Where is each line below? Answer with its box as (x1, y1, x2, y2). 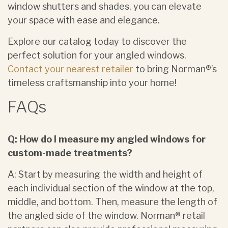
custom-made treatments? (8, 148, 132, 158)
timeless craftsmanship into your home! (8, 77, 177, 88)
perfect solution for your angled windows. (8, 50, 186, 61)
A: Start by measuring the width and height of (8, 169, 203, 180)
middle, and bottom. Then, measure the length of (8, 196, 217, 207)
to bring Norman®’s (133, 64, 217, 74)
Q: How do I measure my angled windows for (8, 134, 206, 145)
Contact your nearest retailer (8, 64, 133, 74)
